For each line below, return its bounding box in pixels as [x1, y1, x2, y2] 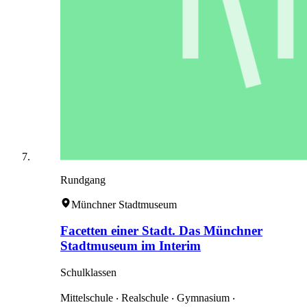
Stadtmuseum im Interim [60, 238, 201, 254]
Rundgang [60, 173, 106, 186]
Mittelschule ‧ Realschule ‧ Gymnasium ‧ [60, 292, 235, 304]
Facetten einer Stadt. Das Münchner [60, 223, 262, 238]
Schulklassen [60, 267, 116, 279]
